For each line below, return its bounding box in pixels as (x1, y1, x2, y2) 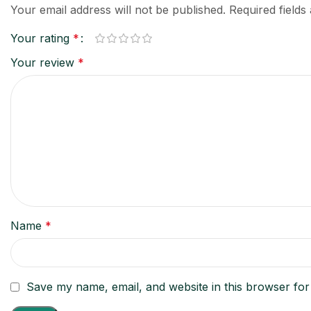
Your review (10, 55, 78, 69)
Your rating (10, 31, 73, 45)
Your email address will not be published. (10, 2, 226, 17)
